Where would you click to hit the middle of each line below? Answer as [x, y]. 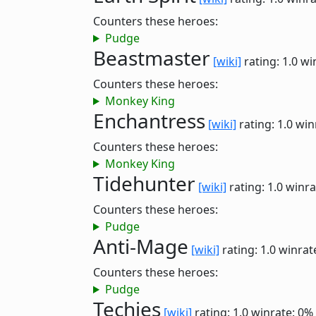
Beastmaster [152, 58]
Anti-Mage [141, 246]
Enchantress [149, 121]
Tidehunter [144, 183]
